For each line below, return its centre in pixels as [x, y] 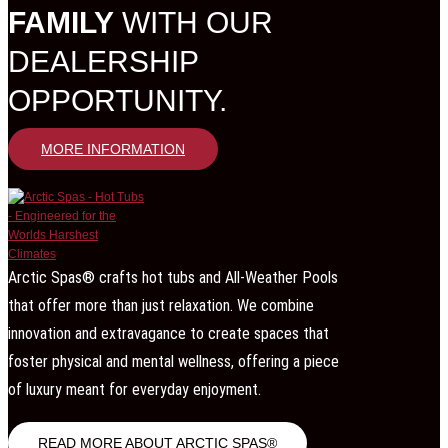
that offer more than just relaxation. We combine [161, 305]
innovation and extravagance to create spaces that [168, 333]
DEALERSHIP [103, 61]
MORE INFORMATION [113, 148]
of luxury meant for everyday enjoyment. [134, 389]
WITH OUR [193, 22]
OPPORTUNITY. [117, 100]
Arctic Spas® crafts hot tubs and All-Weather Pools [173, 277]
